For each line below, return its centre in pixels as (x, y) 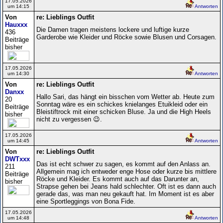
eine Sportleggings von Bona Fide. (86, 201)
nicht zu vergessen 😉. (69, 119)
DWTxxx (17, 159)
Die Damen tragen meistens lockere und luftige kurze (113, 29)
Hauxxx (16, 24)
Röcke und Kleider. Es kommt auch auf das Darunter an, (118, 179)
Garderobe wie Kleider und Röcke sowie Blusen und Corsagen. (126, 37)
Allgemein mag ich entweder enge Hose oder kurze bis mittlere (126, 171)
